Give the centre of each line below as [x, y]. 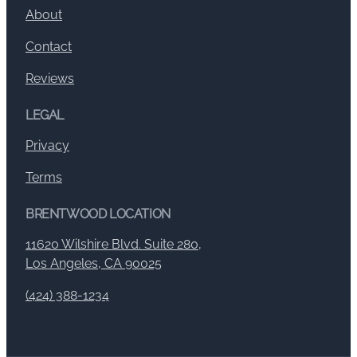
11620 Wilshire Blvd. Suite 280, [114, 244]
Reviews [50, 78]
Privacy [47, 145]
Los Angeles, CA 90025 [94, 263]
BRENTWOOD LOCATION [98, 214]
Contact [49, 46]
